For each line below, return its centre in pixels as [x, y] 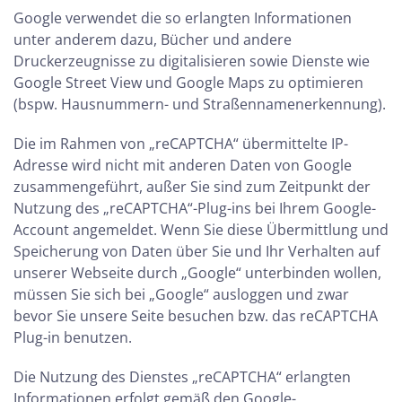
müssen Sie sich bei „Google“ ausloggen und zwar [181, 294]
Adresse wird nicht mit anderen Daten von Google [183, 165]
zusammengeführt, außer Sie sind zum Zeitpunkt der [192, 187]
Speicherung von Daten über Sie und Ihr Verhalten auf [197, 251]
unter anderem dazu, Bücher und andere [153, 39]
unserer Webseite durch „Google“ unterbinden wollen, [197, 273]
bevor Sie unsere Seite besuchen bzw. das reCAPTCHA [196, 316]
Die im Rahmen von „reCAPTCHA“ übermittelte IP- [181, 144]
